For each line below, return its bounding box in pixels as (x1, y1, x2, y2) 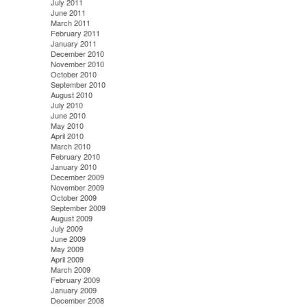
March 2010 (50, 140, 90, 151)
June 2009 (50, 232, 86, 244)
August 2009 (50, 212, 93, 223)
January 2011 (50, 37, 97, 49)
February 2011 (50, 27, 100, 38)
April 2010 (50, 130, 84, 141)
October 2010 (50, 68, 97, 79)
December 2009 (50, 171, 104, 182)
